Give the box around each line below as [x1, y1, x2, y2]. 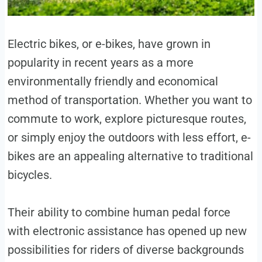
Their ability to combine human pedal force [7, 205, 230, 220]
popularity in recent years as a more [7, 56, 194, 70]
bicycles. [7, 168, 52, 182]
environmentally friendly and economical [7, 74, 218, 89]
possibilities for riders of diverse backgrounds [7, 243, 244, 257]
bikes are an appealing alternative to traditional [7, 149, 253, 164]
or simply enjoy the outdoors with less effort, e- [7, 130, 251, 145]
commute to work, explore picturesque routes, [7, 112, 246, 126]
